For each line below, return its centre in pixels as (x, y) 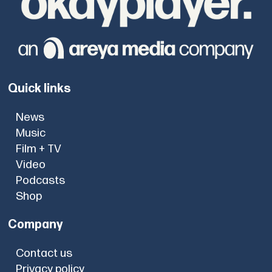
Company (36, 225)
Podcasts (40, 180)
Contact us (44, 254)
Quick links (40, 88)
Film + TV (38, 149)
